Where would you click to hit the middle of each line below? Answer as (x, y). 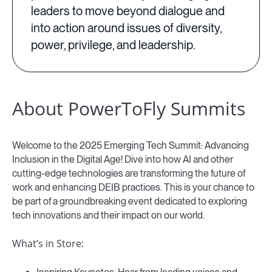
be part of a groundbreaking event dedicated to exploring (130, 202)
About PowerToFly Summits (129, 109)
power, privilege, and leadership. (113, 45)
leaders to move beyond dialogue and (128, 11)
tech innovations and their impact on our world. (108, 216)
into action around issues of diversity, (126, 28)
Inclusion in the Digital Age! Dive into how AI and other (123, 160)
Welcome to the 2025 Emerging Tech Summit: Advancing (131, 146)
